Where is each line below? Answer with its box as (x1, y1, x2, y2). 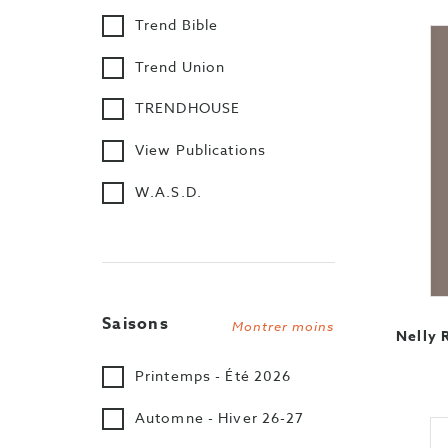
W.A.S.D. (135, 181, 202, 201)
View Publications (135, 140, 267, 160)
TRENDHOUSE (135, 98, 241, 118)
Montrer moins (231, 316, 335, 335)
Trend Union (135, 56, 226, 76)
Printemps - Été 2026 (135, 366, 292, 386)
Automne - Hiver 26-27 (135, 407, 305, 427)
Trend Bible (135, 15, 219, 35)
